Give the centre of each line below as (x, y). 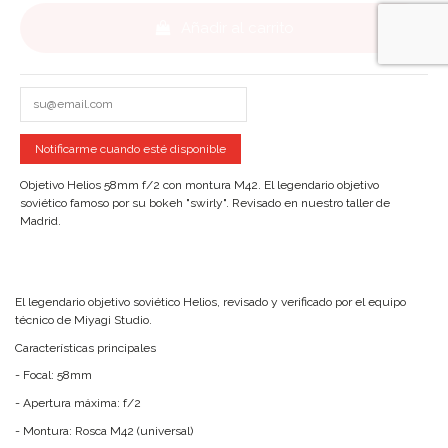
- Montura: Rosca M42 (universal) (104, 430)
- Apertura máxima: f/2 (78, 403)
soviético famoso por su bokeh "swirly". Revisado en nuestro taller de (205, 202)
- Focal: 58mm (53, 375)
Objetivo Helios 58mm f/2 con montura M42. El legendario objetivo (199, 184)
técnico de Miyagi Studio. (83, 320)
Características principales (85, 347)
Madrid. (40, 220)
